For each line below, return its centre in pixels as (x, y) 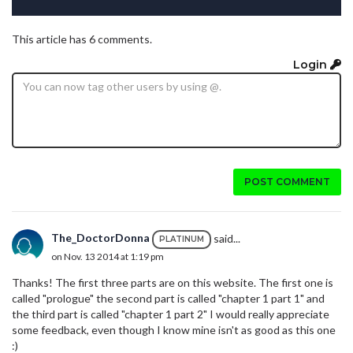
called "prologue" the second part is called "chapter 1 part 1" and (168, 298)
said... (226, 238)
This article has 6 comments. (82, 39)
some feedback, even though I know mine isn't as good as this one (174, 329)
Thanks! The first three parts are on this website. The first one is (173, 282)
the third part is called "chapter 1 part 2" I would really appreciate (171, 314)
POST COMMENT (287, 181)
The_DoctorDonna (100, 238)
